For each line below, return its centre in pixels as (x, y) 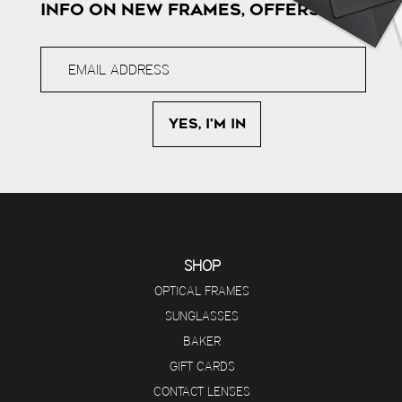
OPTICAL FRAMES (202, 290)
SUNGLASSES (202, 315)
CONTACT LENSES (202, 391)
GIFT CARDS (202, 366)
